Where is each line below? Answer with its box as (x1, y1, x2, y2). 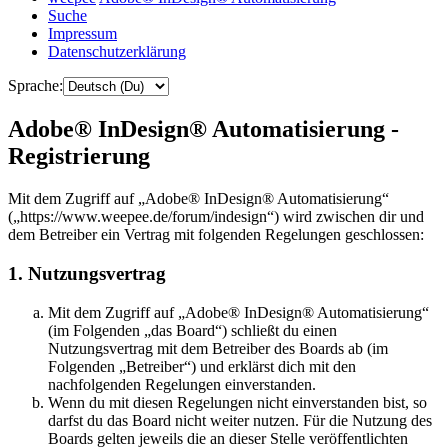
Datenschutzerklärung (48, 43, 186, 61)
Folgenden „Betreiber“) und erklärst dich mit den (48, 357, 356, 375)
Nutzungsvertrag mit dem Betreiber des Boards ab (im (48, 339, 388, 357)
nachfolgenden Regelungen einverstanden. (48, 375, 316, 393)
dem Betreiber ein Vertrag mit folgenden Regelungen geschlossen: (8, 226, 424, 244)
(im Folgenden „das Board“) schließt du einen (48, 321, 337, 339)
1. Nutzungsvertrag (8, 263, 166, 284)
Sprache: (8, 77, 63, 95)
